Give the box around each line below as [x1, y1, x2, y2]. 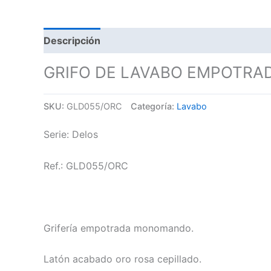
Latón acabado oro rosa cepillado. [44, 253, 201, 266]
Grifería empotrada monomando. [44, 221, 194, 234]
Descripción [44, 34, 100, 47]
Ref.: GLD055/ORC [44, 159, 128, 172]
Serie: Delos [44, 128, 98, 140]
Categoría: [131, 100, 177, 111]
